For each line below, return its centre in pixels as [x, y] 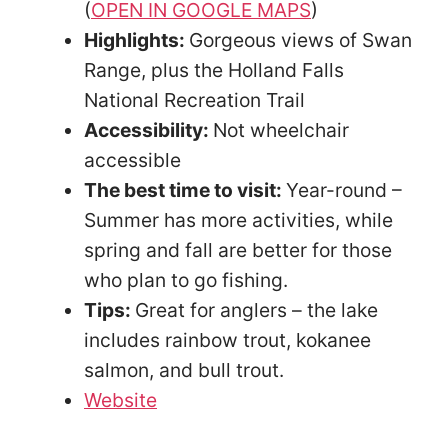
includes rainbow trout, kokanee [227, 340]
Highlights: [136, 40]
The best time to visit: [185, 190]
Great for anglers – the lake [256, 310]
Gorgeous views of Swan [300, 40]
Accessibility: [148, 130]
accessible [132, 160]
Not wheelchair [281, 130]
